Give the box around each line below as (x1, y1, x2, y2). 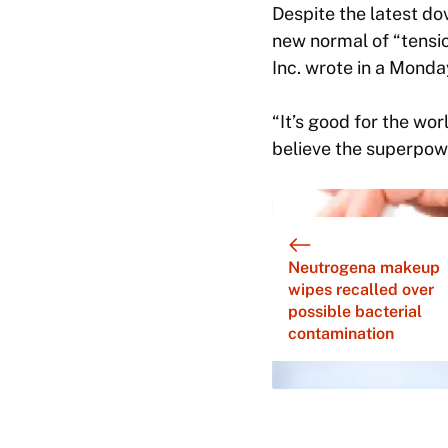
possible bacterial (288, 301, 422, 321)
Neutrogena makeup (288, 257, 440, 277)
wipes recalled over (288, 279, 434, 299)
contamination (288, 323, 394, 343)
